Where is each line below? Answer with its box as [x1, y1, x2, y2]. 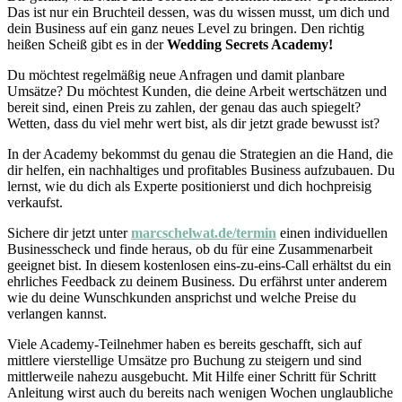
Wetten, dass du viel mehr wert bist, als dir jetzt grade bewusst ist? [7, 116, 380, 131]
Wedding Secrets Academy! [167, 37, 333, 52]
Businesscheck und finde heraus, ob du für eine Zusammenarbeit [7, 241, 372, 257]
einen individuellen [276, 225, 388, 240]
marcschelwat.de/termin [131, 225, 276, 240]
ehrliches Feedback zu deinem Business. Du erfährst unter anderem [7, 274, 387, 289]
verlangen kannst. [7, 306, 107, 321]
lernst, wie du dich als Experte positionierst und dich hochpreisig [7, 179, 371, 194]
